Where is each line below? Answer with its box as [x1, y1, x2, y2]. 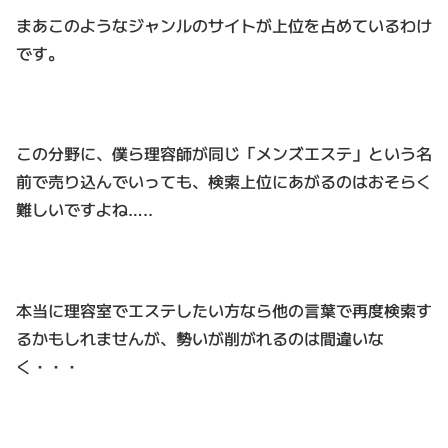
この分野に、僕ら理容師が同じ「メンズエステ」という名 [16, 141, 432, 166]
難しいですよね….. [16, 197, 153, 222]
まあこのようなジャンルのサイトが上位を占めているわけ [16, 12, 432, 37]
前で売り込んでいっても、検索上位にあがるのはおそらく [16, 169, 432, 194]
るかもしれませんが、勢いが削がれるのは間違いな [16, 326, 384, 351]
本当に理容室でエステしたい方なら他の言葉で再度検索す [16, 298, 432, 323]
